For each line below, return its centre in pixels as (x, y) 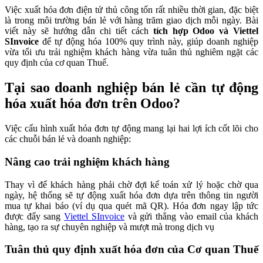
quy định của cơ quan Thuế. (57, 63)
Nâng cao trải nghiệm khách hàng (87, 162)
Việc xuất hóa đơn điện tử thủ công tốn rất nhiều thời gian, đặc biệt (131, 10)
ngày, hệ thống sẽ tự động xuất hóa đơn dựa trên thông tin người (131, 195)
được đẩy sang (35, 216)
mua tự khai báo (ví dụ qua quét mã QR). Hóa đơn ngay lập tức (131, 205)
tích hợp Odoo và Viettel (206, 31)
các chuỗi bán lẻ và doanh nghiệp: (68, 139)
